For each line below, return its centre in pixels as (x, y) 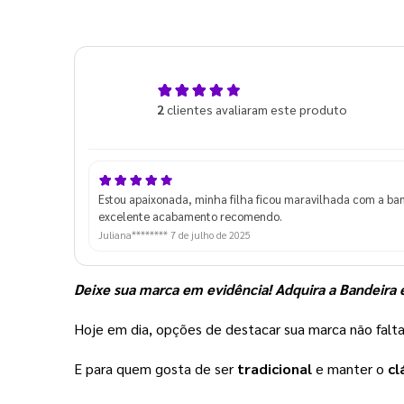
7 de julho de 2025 (211, 235)
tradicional (275, 369)
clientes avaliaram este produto (256, 110)
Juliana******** (134, 235)
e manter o (350, 369)
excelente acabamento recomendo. (190, 216)
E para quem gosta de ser (156, 369)
